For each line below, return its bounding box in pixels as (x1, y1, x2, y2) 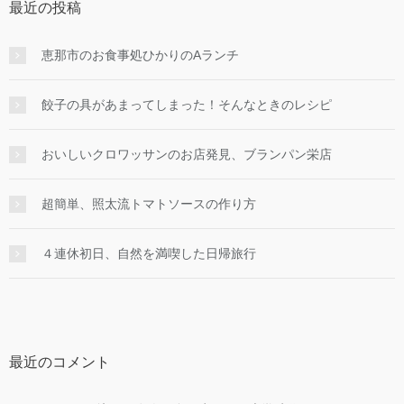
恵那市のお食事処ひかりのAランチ (41, 48, 239, 63)
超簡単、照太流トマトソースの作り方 (41, 197, 256, 212)
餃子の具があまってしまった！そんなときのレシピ (41, 97, 332, 113)
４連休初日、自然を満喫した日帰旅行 (41, 246, 256, 262)
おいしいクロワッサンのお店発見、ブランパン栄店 (41, 147, 332, 162)
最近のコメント (9, 354, 110, 371)
